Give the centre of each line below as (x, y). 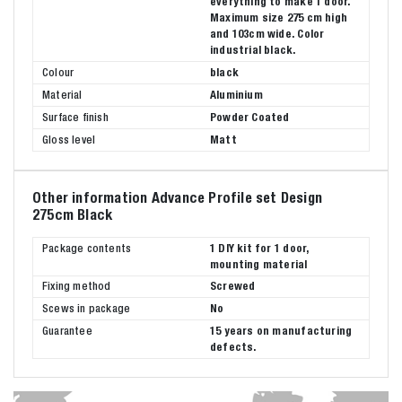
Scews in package (87, 309)
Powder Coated (250, 117)
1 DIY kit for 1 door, (260, 248)
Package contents (87, 248)
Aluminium (236, 94)
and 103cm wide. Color (267, 33)
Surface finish (75, 117)
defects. (233, 347)
